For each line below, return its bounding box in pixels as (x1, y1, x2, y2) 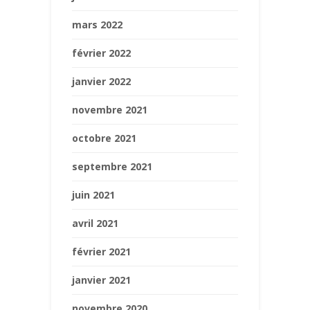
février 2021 (72, 244, 131, 258)
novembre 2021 (72, 102, 147, 116)
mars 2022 (72, 17, 122, 31)
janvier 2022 (72, 74, 131, 88)
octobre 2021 (72, 131, 136, 145)
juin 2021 (72, 188, 115, 201)
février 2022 (72, 46, 131, 60)
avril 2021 (72, 216, 118, 230)
